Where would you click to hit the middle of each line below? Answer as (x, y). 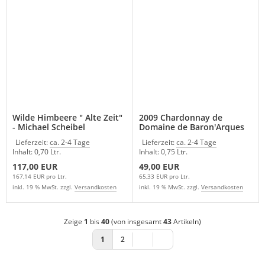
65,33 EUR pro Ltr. (164, 176)
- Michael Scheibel (49, 127)
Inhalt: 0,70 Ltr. (37, 152)
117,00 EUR (35, 167)
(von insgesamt (136, 222)
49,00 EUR (159, 167)
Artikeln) (186, 222)
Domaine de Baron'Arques (191, 127)
